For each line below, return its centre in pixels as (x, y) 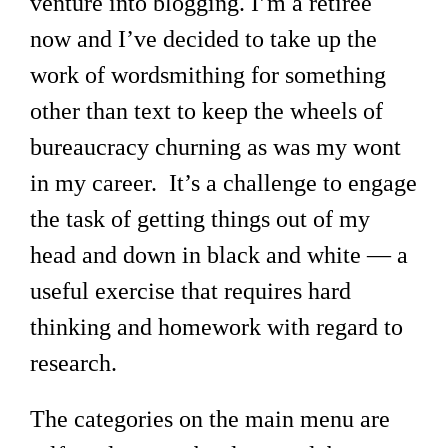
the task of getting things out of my (200, 219)
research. (73, 363)
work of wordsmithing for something (208, 75)
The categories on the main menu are (210, 419)
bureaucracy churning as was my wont (215, 147)
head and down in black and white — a (219, 255)
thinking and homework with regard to (216, 327)
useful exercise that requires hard (190, 291)
